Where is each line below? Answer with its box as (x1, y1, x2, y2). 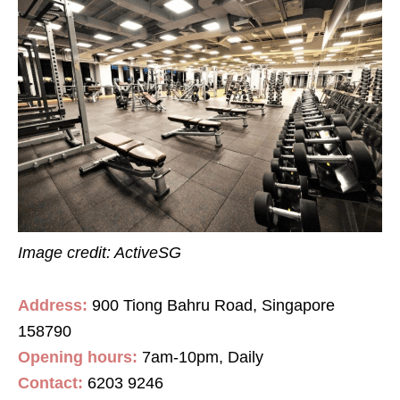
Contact (18, 374, 78, 393)
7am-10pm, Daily (142, 348, 263, 367)
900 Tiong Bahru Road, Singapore (87, 296, 335, 315)
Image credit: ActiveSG (18, 244, 181, 262)
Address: (18, 296, 87, 315)
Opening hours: (18, 348, 137, 367)
